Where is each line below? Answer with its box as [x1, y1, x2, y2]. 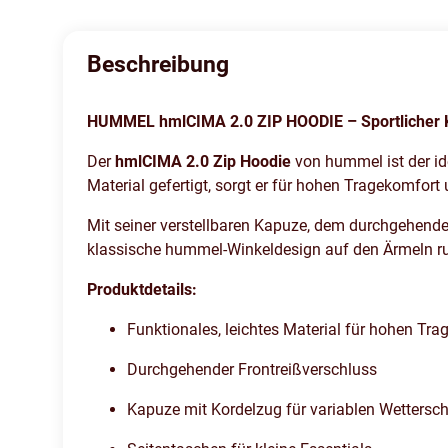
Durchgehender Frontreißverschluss [127, 360, 377, 380]
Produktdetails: [87, 280, 197, 300]
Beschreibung [87, 51, 229, 79]
